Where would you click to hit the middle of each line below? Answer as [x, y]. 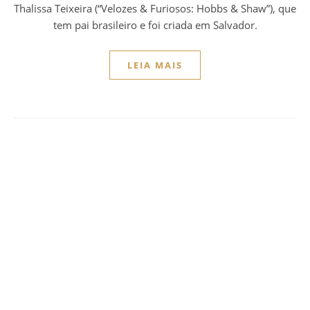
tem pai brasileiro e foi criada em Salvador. [155, 25]
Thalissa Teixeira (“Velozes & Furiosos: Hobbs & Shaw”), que [155, 8]
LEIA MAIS [155, 65]
